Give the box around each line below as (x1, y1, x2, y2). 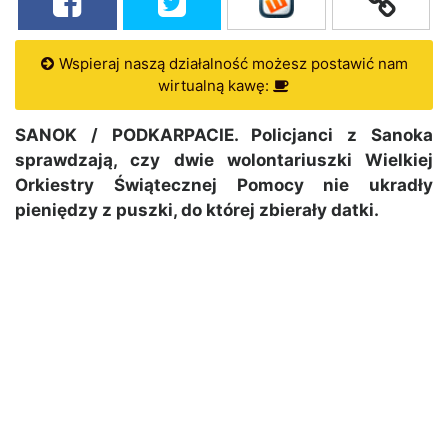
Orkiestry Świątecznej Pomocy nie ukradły (15, 175, 433, 196)
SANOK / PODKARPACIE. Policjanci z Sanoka (15, 125, 433, 146)
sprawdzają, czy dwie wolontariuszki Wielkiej (15, 150, 433, 171)
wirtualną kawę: (158, 76, 273, 96)
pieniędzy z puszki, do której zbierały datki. (15, 200, 379, 221)
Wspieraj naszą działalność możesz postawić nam (54, 54, 408, 74)
